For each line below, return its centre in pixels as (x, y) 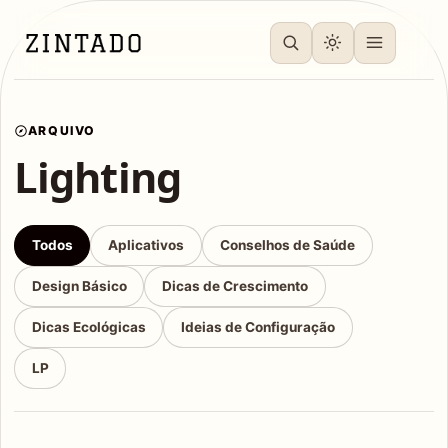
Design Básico (79, 285)
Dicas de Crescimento (235, 285)
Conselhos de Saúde (287, 244)
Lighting (97, 176)
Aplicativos (146, 244)
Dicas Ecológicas (88, 326)
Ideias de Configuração (258, 326)
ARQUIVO (61, 131)
